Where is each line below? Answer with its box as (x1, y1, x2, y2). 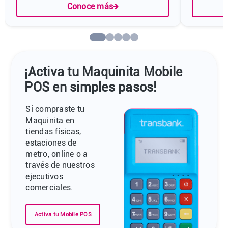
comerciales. (25, 183, 73, 193)
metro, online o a (25, 149, 88, 159)
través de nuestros (25, 160, 95, 170)
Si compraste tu (25, 104, 85, 115)
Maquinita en (25, 116, 75, 126)
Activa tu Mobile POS (34, 211, 92, 218)
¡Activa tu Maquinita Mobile (24, 64, 183, 79)
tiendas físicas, (25, 127, 81, 137)
